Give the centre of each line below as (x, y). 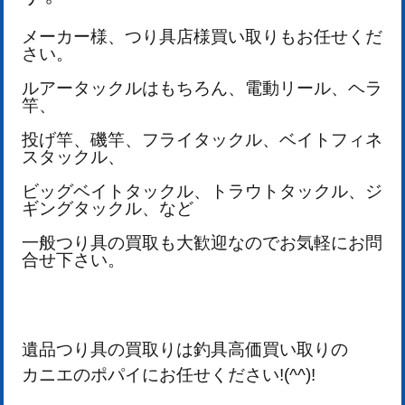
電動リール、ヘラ (314, 88)
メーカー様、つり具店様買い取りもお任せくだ (202, 36)
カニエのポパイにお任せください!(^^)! (169, 374)
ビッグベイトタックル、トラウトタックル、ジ (202, 191)
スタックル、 (73, 156)
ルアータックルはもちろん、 (133, 88)
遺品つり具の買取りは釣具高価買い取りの (185, 349)
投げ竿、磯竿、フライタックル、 (151, 139)
